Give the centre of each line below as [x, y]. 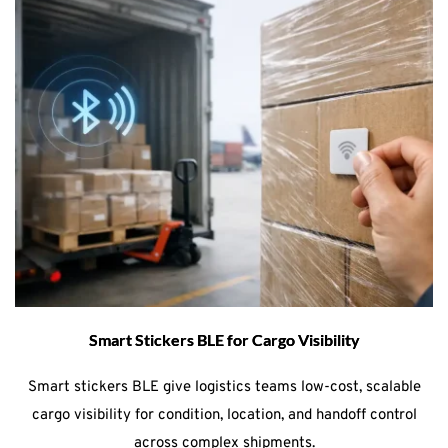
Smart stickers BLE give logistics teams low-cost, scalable [224, 387]
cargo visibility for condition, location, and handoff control [224, 415]
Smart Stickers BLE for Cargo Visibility [224, 339]
